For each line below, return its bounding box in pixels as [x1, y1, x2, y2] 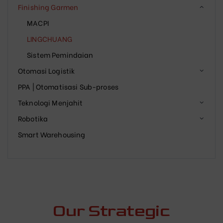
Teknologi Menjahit [18, 97, 83, 108]
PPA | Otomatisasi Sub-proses [18, 81, 118, 92]
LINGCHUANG [27, 33, 73, 44]
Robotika [18, 113, 48, 124]
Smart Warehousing [18, 129, 86, 140]
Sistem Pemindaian [27, 49, 94, 60]
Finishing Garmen [18, 1, 79, 12]
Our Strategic [53, 201, 170, 222]
